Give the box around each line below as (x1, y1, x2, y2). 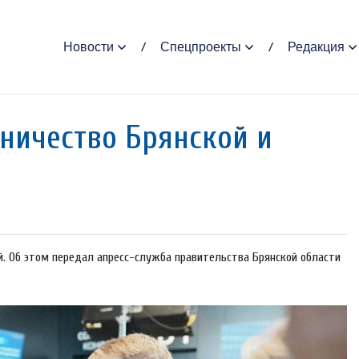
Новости (63, 39, 114, 54)
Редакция (287, 39, 345, 54)
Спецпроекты (159, 39, 241, 54)
